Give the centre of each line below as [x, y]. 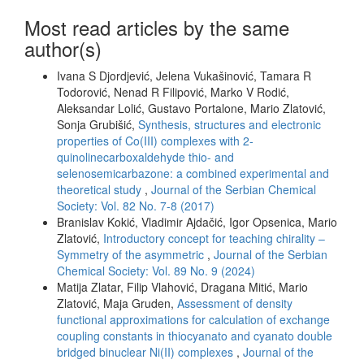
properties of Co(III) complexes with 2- [155, 140]
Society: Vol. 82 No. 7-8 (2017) [136, 205]
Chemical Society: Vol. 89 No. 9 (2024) [156, 270]
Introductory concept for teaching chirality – [214, 238]
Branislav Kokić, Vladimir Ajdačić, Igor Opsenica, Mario [197, 221]
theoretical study [101, 189]
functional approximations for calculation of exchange [193, 319]
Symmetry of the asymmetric [132, 254]
